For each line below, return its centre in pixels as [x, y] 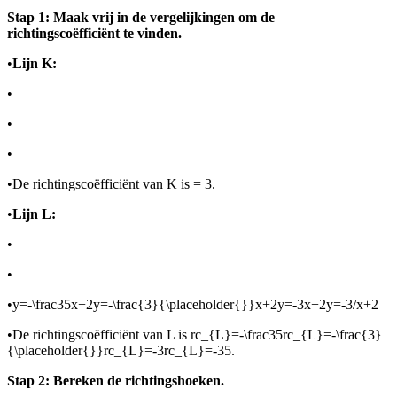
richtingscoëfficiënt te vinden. [94, 34]
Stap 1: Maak [50, 18]
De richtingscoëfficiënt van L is [101, 335]
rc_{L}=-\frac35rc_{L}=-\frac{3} [286, 335]
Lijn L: [34, 214]
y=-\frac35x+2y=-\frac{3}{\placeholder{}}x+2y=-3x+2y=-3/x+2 [195, 305]
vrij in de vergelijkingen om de [183, 18]
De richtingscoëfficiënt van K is [103, 184]
